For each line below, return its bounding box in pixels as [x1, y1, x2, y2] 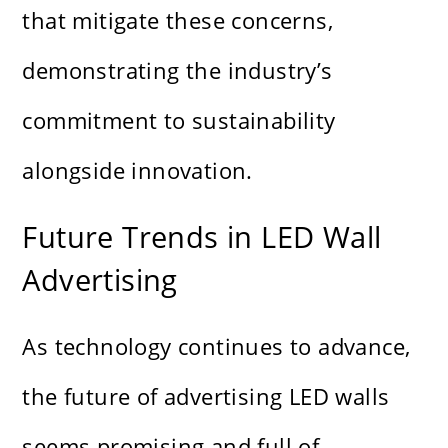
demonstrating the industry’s [22, 55, 333, 86]
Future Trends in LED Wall [22, 217, 382, 257]
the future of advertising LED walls [22, 381, 390, 412]
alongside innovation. [22, 155, 253, 186]
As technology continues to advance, [22, 331, 411, 362]
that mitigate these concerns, [22, 5, 334, 36]
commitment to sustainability [22, 105, 336, 136]
